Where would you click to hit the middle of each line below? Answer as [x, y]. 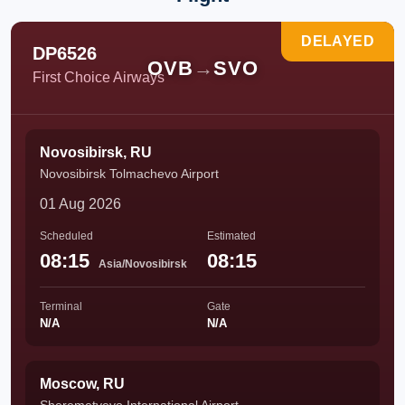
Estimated [231, 236]
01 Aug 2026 [80, 204]
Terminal [61, 306]
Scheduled [66, 236]
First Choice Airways [99, 77]
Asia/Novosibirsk [143, 264]
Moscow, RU [82, 384]
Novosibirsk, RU [96, 152]
